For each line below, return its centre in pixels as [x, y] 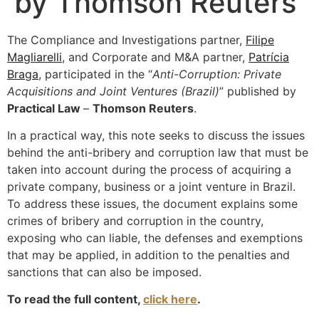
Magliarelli [35, 57]
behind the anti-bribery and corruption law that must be [158, 152]
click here [170, 299]
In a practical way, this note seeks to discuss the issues [156, 135]
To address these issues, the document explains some [152, 203]
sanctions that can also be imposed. [104, 272]
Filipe [260, 40]
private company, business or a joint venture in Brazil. [151, 186]
